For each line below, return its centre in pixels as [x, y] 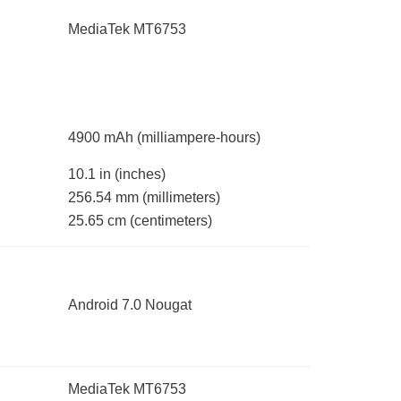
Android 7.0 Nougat [130, 305]
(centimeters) [171, 221]
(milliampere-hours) [199, 138]
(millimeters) [181, 198]
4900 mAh [102, 138]
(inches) [140, 175]
